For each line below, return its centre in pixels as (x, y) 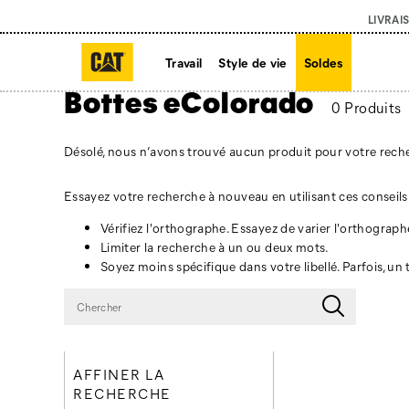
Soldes (323, 62)
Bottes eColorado (189, 101)
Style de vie (253, 62)
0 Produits (366, 107)
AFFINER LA (119, 374)
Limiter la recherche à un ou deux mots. (215, 247)
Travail (184, 62)
